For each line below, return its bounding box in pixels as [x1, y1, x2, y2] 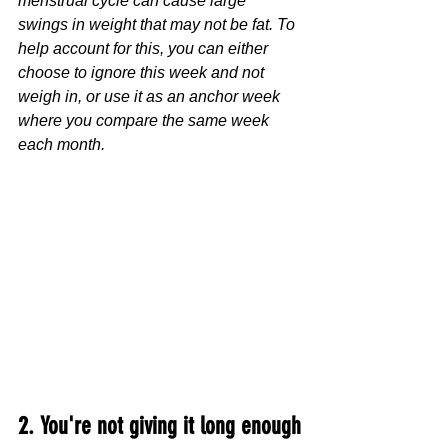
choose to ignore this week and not [18, 63, 268, 81]
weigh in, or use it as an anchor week [18, 87, 284, 105]
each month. [18, 135, 105, 153]
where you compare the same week [18, 111, 273, 129]
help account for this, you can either [18, 39, 272, 57]
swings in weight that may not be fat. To [18, 15, 299, 33]
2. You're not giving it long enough [18, 411, 301, 440]
